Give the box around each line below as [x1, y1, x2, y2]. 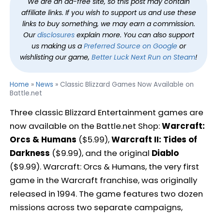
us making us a [31, 41, 84, 51]
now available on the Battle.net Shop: [10, 120, 162, 132]
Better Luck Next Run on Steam [92, 52, 195, 62]
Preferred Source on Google [83, 41, 177, 51]
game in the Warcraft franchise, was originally [10, 174, 197, 186]
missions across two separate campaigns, [10, 201, 183, 213]
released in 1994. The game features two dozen [10, 188, 203, 200]
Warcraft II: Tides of [111, 134, 197, 145]
